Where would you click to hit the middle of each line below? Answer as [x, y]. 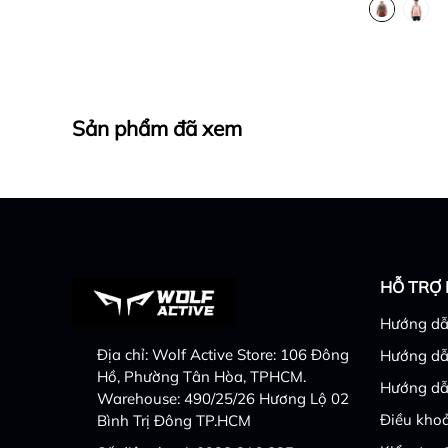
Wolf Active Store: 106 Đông [250, 354]
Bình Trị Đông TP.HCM [174, 420]
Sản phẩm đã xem [157, 127]
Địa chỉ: [124, 354]
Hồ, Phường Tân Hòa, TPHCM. [201, 376]
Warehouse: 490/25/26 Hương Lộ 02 [223, 398]
